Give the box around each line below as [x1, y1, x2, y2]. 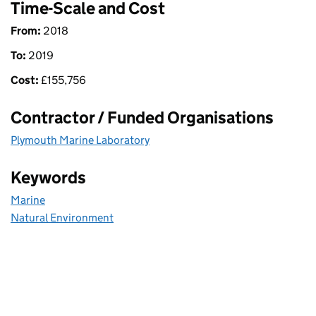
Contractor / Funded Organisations [11, 107, 274, 128]
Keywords [11, 166, 86, 188]
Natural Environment [11, 210, 114, 224]
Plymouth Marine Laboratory [11, 133, 150, 147]
